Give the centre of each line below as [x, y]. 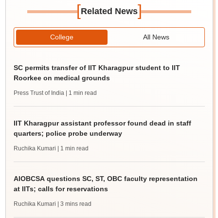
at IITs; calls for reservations [61, 189]
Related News [109, 11]
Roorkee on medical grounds [62, 78]
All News [156, 37]
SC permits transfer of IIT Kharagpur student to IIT [97, 68]
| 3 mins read [74, 204]
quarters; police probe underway [68, 134]
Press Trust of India [39, 93]
